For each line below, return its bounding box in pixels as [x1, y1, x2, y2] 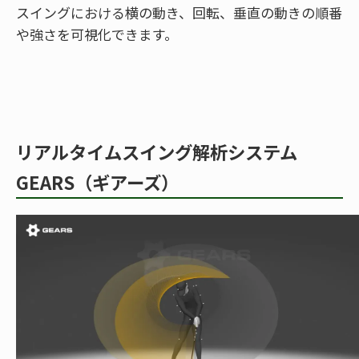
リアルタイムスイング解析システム [16, 139, 297, 165]
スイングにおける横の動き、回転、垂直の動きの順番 [16, 2, 342, 23]
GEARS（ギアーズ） [16, 169, 179, 196]
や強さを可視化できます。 [16, 24, 178, 45]
